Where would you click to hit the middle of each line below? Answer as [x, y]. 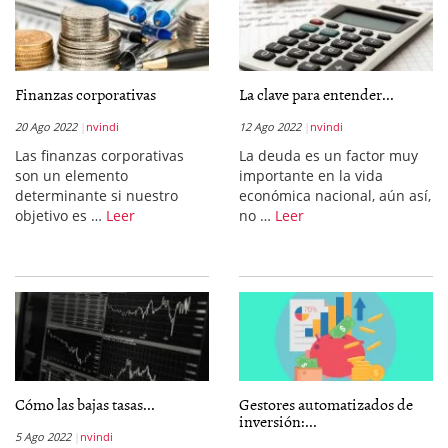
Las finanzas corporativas [99, 155]
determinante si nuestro [96, 195]
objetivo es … [60, 215]
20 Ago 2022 [46, 126]
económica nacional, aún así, [335, 195]
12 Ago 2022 [270, 126]
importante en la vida [311, 175]
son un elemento [71, 175]
